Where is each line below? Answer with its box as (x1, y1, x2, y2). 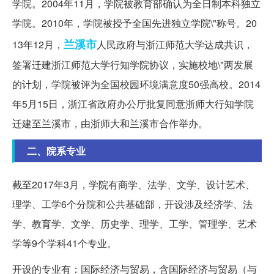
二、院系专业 (27, 143, 86, 158)
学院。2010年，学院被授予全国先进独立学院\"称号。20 (12, 15, 257, 30)
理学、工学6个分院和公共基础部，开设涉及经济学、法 (12, 196, 253, 211)
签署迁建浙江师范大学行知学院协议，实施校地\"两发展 (12, 57, 253, 72)
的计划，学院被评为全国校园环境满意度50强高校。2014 (12, 76, 261, 91)
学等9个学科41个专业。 (12, 235, 117, 250)
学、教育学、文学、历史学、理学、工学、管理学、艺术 (12, 216, 257, 231)
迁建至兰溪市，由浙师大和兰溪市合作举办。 (12, 116, 208, 130)
